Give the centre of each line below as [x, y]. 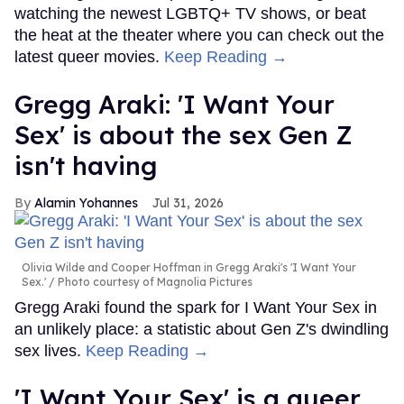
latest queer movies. [89, 56]
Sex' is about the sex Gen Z [184, 134]
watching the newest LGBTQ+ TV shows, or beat [190, 13]
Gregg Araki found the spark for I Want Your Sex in [196, 307]
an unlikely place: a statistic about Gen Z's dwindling [202, 329]
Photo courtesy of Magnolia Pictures [154, 281]
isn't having [86, 165]
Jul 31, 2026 [188, 202]
